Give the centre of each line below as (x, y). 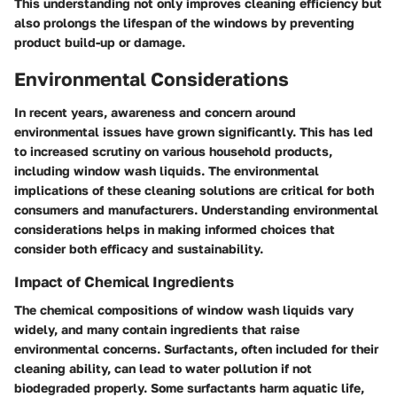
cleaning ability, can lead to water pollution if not (163, 369)
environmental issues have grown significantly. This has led (194, 132)
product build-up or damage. (100, 42)
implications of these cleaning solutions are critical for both (194, 191)
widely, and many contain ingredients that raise (157, 330)
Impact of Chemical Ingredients (124, 282)
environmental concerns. (89, 349)
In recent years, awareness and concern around (155, 113)
